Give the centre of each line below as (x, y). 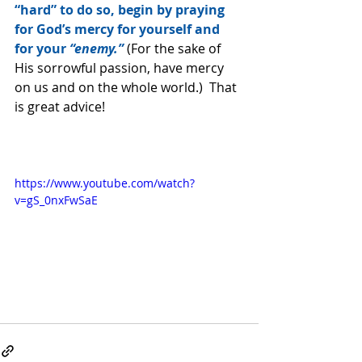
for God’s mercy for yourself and (119, 29)
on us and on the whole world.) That (127, 88)
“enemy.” (97, 49)
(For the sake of (174, 49)
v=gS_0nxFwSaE (56, 200)
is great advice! (60, 107)
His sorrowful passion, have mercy (121, 68)
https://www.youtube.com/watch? (105, 183)
